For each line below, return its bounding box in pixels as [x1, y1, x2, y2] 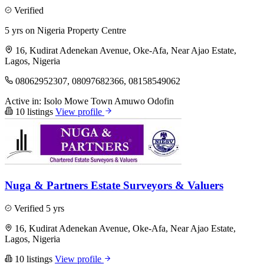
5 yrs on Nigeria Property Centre [5, 25, 126, 36]
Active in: [5, 96, 41, 107]
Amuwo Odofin [114, 96, 174, 107]
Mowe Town [64, 96, 113, 107]
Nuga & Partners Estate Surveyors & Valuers [5, 179, 223, 192]
